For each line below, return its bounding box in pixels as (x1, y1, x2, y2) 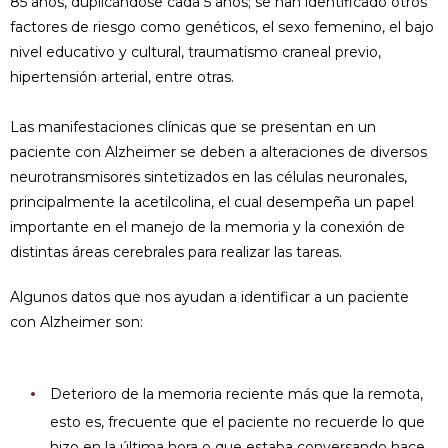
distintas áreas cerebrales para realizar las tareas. (10, 242, 342, 261)
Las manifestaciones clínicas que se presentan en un (10, 117, 376, 136)
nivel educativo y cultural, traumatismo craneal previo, (10, 42, 381, 61)
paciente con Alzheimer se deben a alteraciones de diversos (10, 142, 427, 161)
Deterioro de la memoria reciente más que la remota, (50, 384, 423, 403)
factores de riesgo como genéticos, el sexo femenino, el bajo (10, 17, 434, 36)
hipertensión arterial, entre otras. (10, 67, 238, 86)
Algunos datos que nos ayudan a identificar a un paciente (10, 287, 409, 306)
